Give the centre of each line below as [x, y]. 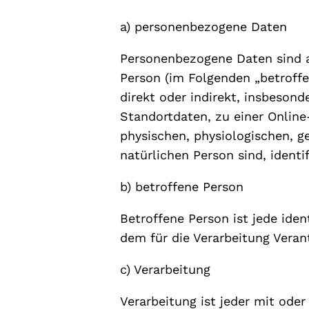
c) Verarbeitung [166, 269]
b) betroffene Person [182, 187]
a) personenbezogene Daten [204, 27]
